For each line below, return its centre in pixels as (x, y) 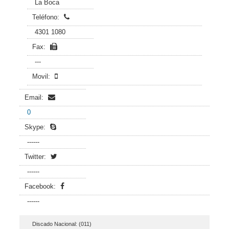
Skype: (36, 127)
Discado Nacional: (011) (62, 224)
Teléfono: (47, 17)
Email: (35, 97)
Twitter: (36, 157)
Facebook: (41, 186)
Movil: (42, 76)
